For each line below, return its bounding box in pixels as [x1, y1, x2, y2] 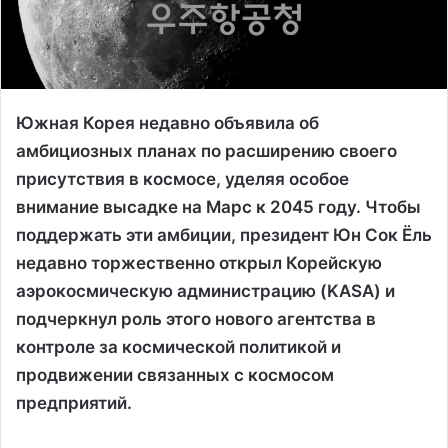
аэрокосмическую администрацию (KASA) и [16, 280, 395, 301]
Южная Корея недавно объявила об [16, 112, 319, 133]
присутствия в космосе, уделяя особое [16, 168, 349, 189]
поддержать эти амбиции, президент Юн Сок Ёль [16, 224, 432, 245]
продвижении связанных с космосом [16, 364, 334, 385]
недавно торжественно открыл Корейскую [16, 252, 382, 273]
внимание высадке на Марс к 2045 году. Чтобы [16, 196, 421, 217]
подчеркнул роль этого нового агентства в [16, 308, 376, 329]
